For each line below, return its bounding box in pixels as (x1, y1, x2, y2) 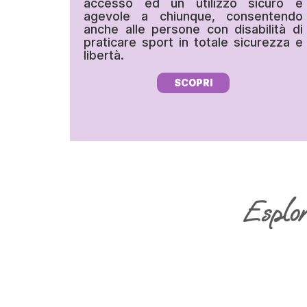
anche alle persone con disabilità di (84, 22, 303, 37)
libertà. (84, 48, 124, 63)
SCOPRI (174, 77, 212, 89)
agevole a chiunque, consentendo (84, 9, 303, 24)
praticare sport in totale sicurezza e (84, 35, 303, 50)
